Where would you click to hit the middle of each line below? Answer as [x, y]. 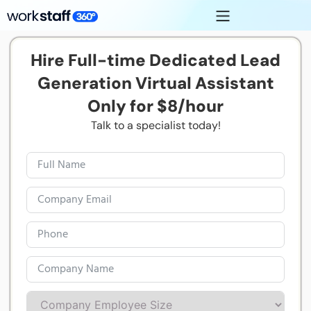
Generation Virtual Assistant [155, 83]
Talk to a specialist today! [155, 125]
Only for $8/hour [155, 106]
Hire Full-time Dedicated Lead [155, 60]
